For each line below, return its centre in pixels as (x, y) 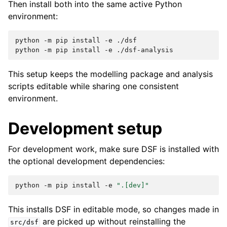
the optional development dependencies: (86, 161)
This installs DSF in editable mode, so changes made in (113, 209)
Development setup (85, 128)
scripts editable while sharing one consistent (93, 86)
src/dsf (24, 222)
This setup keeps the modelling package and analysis (110, 74)
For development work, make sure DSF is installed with (113, 149)
